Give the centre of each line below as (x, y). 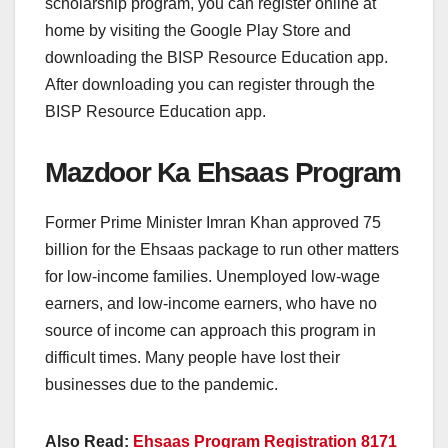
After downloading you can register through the (210, 84)
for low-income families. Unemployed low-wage (212, 276)
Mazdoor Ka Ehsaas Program (223, 172)
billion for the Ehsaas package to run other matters (222, 249)
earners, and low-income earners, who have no (211, 303)
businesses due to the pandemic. (161, 384)
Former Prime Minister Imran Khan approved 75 (213, 222)
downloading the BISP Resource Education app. (216, 57)
